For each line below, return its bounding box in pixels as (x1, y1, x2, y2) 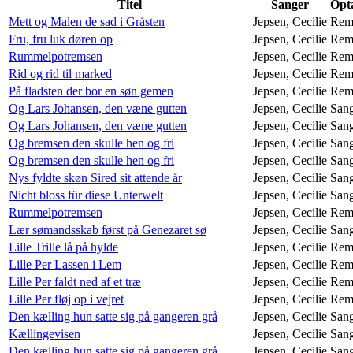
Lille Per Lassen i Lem (9, 257, 121, 271)
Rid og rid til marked (9, 66, 112, 80)
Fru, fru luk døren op (9, 32, 113, 46)
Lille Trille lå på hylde (9, 240, 118, 254)
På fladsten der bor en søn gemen (9, 84, 173, 98)
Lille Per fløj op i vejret (9, 292, 124, 306)
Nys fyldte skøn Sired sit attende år (9, 170, 182, 184)
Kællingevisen (9, 326, 80, 340)
